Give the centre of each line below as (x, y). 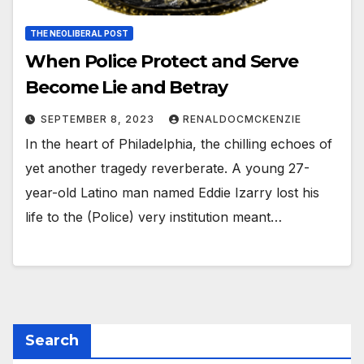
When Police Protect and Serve (162, 61)
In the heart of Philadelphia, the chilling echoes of (179, 143)
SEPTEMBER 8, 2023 (99, 119)
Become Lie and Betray (126, 87)
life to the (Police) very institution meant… (154, 217)
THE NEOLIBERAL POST (79, 33)
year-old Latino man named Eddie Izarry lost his (172, 192)
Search (52, 341)
